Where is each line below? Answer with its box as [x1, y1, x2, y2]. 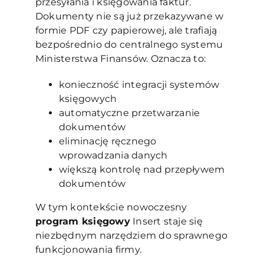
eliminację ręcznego [58, 136, 157, 147]
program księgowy [35, 216, 130, 227]
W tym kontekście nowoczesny [35, 202, 187, 213]
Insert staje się [133, 216, 203, 227]
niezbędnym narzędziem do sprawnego [35, 230, 228, 242]
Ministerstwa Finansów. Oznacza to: [35, 53, 206, 65]
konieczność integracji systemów [58, 79, 220, 91]
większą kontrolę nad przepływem [58, 164, 225, 176]
